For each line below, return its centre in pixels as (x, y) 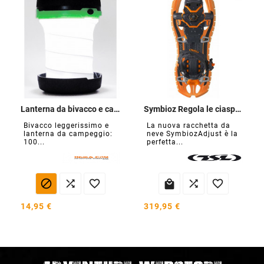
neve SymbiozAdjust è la (192, 134)
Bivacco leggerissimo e (66, 126)
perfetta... (165, 142)
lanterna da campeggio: (68, 134)
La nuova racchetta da (189, 126)
